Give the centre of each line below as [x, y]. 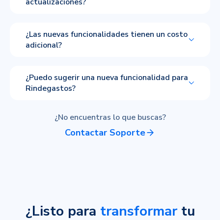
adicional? [44, 45]
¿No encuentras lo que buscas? [110, 117]
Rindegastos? [51, 88]
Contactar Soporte [105, 132]
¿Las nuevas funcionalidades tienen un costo [107, 34]
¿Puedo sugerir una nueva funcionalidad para [107, 77]
